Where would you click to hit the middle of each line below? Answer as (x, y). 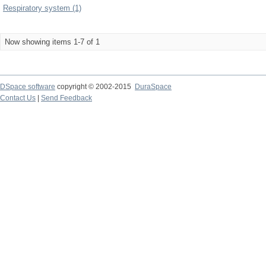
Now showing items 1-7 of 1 (52, 42)
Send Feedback (66, 98)
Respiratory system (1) (42, 8)
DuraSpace (153, 87)
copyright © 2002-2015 (95, 87)
